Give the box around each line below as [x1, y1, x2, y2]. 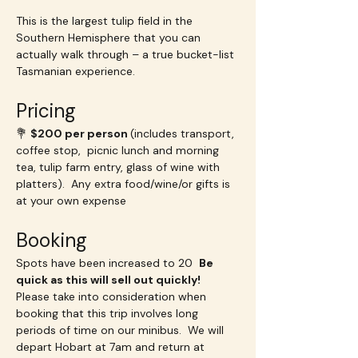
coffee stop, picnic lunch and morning [16, 143, 222, 157]
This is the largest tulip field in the [16, 14, 196, 28]
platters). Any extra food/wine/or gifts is [16, 177, 233, 191]
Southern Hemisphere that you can [16, 30, 204, 45]
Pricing [16, 98, 76, 123]
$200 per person [30, 126, 130, 141]
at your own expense [16, 193, 126, 208]
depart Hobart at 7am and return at [16, 340, 208, 354]
